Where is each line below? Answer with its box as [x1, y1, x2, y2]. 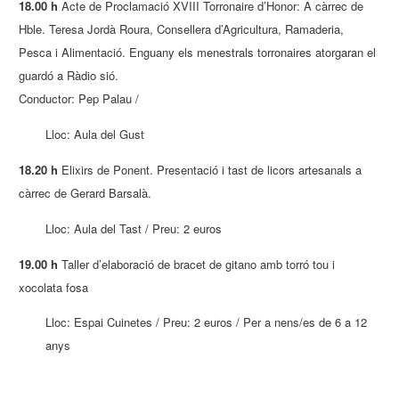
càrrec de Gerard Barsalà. [19, 183, 152, 201]
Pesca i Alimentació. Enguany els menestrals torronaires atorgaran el [19, 44, 377, 61]
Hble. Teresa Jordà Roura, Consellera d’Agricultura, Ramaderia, [19, 20, 345, 38]
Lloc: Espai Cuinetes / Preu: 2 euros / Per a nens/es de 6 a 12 [45, 313, 368, 331]
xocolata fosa [19, 278, 89, 296]
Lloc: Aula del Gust [45, 126, 145, 142]
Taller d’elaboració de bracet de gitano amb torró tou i [58, 255, 336, 273]
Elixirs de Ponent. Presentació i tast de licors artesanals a [58, 160, 362, 178]
